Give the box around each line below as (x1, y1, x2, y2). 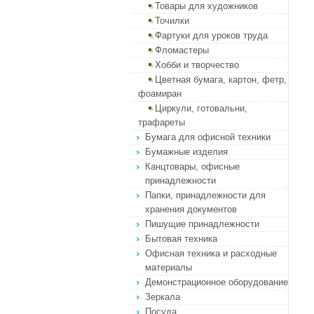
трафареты (138, 117, 185, 128)
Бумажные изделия (145, 146, 228, 157)
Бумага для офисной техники (145, 132, 271, 142)
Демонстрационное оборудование (145, 277, 288, 287)
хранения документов (145, 204, 237, 214)
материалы (145, 262, 192, 273)
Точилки (155, 15, 189, 26)
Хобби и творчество (155, 60, 239, 70)
